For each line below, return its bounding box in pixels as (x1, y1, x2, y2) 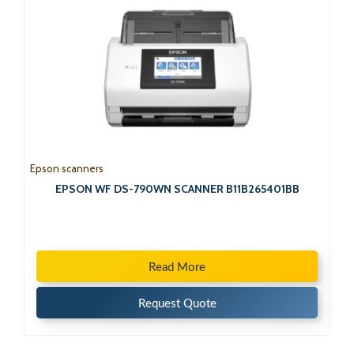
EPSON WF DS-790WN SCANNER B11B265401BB (55, 181, 299, 196)
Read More (149, 261, 205, 273)
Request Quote (137, 297, 217, 310)
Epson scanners (30, 161, 104, 175)
